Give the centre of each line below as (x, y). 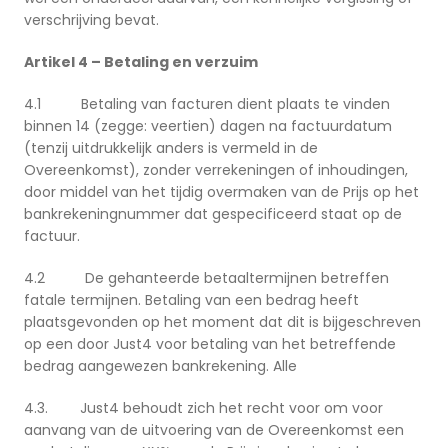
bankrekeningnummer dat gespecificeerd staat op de (213, 214)
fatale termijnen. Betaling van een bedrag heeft (191, 300)
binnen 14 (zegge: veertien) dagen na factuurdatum (208, 126)
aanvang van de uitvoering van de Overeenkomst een (214, 430)
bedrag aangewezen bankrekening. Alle (160, 366)
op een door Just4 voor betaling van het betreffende (210, 344)
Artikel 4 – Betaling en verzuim (141, 62)
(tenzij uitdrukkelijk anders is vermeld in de (171, 148)
